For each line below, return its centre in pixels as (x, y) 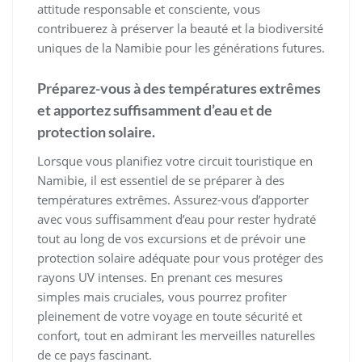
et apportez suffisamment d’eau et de (155, 110)
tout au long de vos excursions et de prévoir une (171, 239)
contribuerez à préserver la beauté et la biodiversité (180, 29)
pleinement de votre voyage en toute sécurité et (170, 316)
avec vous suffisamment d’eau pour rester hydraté (177, 219)
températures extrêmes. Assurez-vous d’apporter (173, 200)
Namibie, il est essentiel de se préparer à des (161, 181)
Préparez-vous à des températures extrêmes (179, 88)
